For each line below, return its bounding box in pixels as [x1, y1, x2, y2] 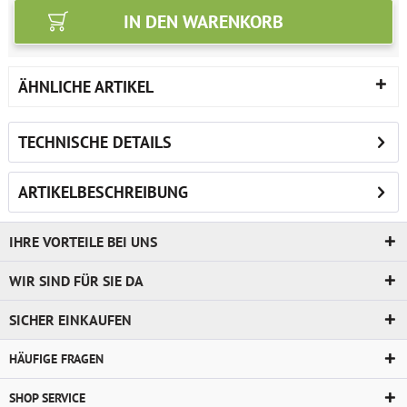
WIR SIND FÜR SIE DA [9, 272, 144, 290]
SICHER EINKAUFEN [9, 311, 132, 329]
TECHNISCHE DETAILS [18, 132, 172, 153]
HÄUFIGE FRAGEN [9, 351, 104, 367]
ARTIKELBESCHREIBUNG [18, 182, 188, 203]
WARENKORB [183, 10, 283, 34]
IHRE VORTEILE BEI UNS [9, 233, 157, 251]
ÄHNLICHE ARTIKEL [18, 76, 154, 97]
